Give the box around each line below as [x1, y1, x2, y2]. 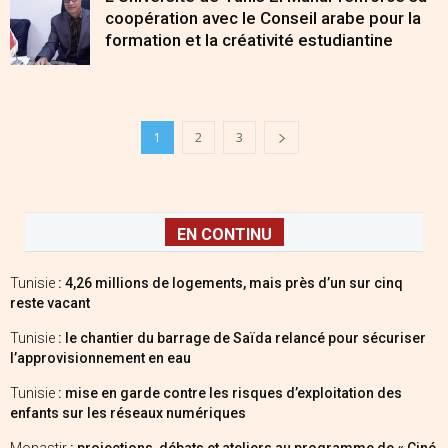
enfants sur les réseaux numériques [10, 405, 246, 421]
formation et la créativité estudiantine [105, 30, 393, 50]
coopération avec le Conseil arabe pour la [105, 8, 421, 28]
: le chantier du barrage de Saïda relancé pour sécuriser [58, 330, 426, 346]
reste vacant [10, 295, 90, 311]
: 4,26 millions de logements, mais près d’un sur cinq [58, 275, 403, 291]
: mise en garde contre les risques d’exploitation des [58, 385, 402, 401]
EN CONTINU [176, 225, 272, 244]
